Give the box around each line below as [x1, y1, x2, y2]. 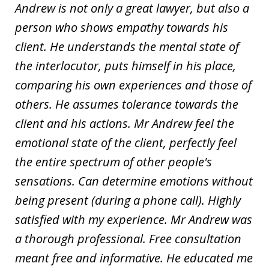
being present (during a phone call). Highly [15, 192, 241, 208]
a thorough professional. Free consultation [15, 230, 241, 247]
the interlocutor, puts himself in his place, [15, 57, 236, 74]
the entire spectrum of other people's [15, 153, 212, 170]
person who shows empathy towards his [15, 19, 228, 35]
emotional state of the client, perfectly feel [15, 134, 237, 151]
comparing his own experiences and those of [15, 76, 252, 93]
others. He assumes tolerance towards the [15, 95, 238, 112]
